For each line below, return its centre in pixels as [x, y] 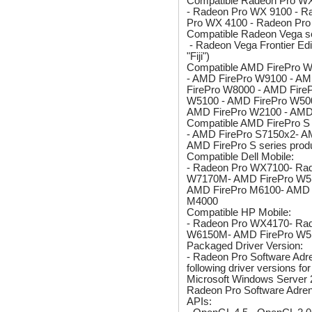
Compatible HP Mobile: [239, 212]
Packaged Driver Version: [245, 245]
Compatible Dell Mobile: [241, 156]
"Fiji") [198, 56]
